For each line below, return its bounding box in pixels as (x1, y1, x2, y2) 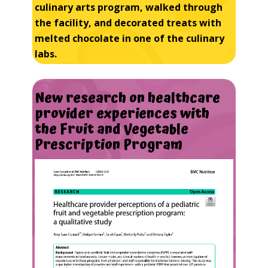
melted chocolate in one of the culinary (35, 31, 225, 45)
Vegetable (124, 118, 189, 141)
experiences (96, 102, 178, 125)
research (66, 87, 127, 109)
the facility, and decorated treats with (35, 16, 222, 29)
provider (35, 102, 94, 125)
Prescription (35, 133, 121, 156)
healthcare (148, 87, 221, 109)
